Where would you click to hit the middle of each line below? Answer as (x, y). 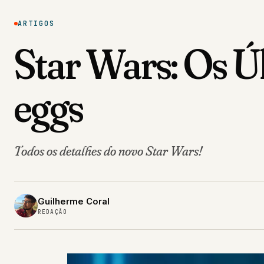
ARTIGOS (37, 24)
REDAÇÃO (53, 212)
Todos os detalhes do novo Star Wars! (108, 151)
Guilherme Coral (74, 202)
